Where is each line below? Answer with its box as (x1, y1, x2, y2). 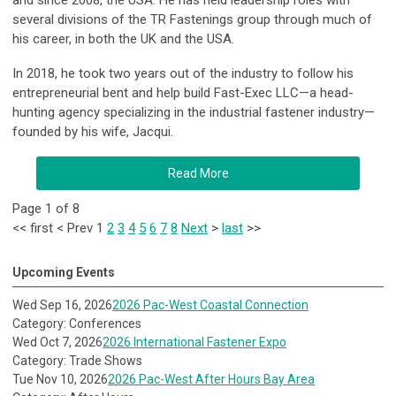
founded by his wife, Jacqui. (12, 124, 173, 141)
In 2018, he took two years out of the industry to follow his (12, 65, 354, 82)
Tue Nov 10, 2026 (12, 372, 108, 387)
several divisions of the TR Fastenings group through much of (12, 11, 372, 28)
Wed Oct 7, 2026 (12, 335, 103, 350)
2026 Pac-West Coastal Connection (112, 298, 308, 313)
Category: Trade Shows (12, 354, 142, 369)
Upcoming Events (12, 265, 115, 280)
